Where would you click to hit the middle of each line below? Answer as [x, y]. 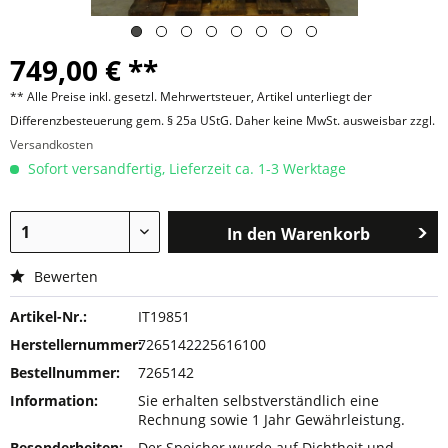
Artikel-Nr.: [48, 316]
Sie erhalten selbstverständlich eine [259, 400]
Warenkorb [326, 234]
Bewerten [64, 276]
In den [252, 234]
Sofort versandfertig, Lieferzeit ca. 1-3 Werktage [185, 168]
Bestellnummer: [65, 372]
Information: [54, 400]
